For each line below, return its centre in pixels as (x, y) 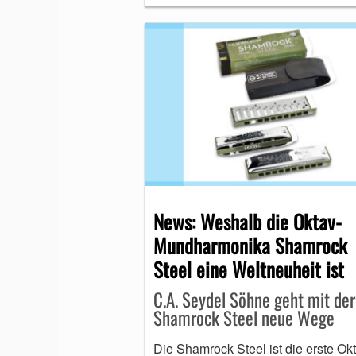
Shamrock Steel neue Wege (244, 317)
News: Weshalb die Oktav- (248, 221)
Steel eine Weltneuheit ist (249, 269)
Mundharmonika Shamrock (250, 245)
